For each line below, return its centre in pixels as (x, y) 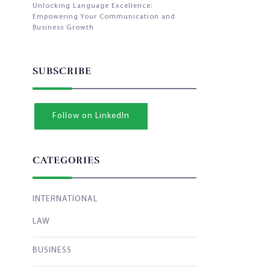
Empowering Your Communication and (104, 17)
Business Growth (63, 27)
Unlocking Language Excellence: (93, 6)
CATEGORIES (66, 160)
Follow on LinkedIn (91, 116)
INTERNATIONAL (65, 199)
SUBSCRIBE (62, 71)
